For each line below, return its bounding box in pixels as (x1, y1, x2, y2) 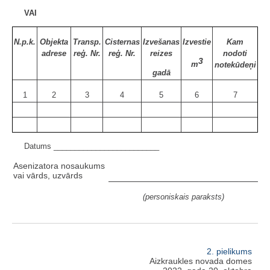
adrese (42, 48, 66, 58)
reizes (150, 48, 172, 58)
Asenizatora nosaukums (13, 160, 105, 171)
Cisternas (104, 37, 140, 46)
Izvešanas (143, 37, 180, 46)
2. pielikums (207, 246, 252, 256)
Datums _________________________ (24, 141, 159, 151)
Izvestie (183, 37, 211, 46)
